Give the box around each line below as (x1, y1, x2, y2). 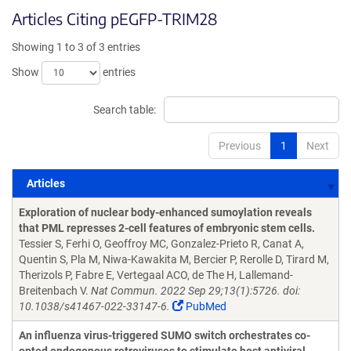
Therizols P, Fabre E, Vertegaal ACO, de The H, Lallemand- (19, 269, 293, 281)
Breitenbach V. (19, 284, 91, 297)
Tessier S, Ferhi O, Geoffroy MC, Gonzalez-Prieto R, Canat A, (19, 237, 304, 250)
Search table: (93, 103, 156, 116)
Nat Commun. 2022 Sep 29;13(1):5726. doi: (91, 284, 300, 297)
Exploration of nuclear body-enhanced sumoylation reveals (19, 206, 312, 219)
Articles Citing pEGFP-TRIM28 (12, 9, 217, 28)
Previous (219, 139, 261, 152)
